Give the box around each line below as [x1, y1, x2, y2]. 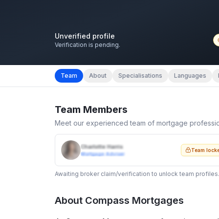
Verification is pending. [55, 41, 120, 48]
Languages [174, 71, 206, 79]
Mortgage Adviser [81, 151, 125, 157]
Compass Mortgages [85, 194, 184, 206]
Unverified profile [55, 31, 115, 40]
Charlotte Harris [81, 143, 123, 150]
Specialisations [118, 71, 162, 79]
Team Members [55, 103, 128, 115]
